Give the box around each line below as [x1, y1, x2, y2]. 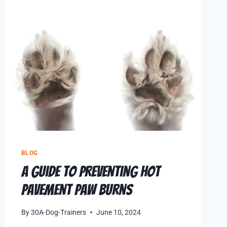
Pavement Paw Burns [21, 182, 132, 198]
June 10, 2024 [96, 208, 141, 216]
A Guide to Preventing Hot [21, 164, 160, 180]
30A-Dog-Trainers [30, 208, 86, 216]
